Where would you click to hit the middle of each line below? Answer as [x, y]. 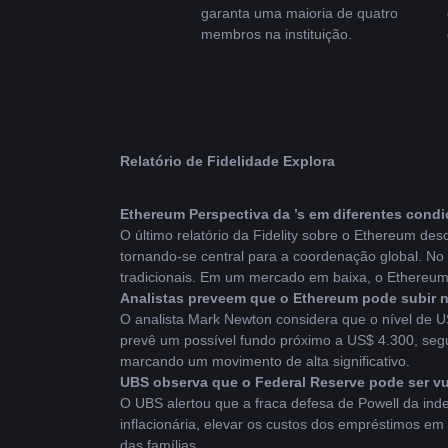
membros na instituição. [276, 34]
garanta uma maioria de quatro [299, 13]
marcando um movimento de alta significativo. [265, 361]
